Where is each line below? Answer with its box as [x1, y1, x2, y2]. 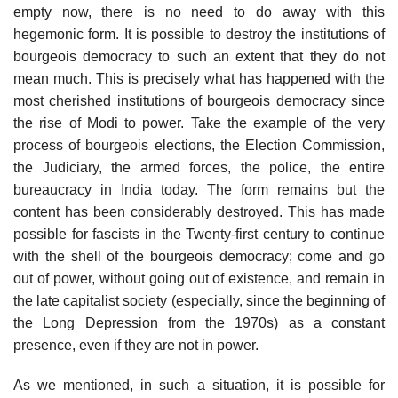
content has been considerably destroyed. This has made [13, 203, 385, 219]
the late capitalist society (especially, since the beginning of [13, 292, 385, 308]
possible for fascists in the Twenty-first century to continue [13, 226, 385, 242]
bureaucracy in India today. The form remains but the [13, 181, 385, 197]
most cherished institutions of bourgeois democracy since [13, 92, 385, 108]
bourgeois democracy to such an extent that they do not [13, 48, 385, 64]
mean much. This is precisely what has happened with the [13, 70, 385, 86]
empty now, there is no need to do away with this [13, 4, 385, 20]
